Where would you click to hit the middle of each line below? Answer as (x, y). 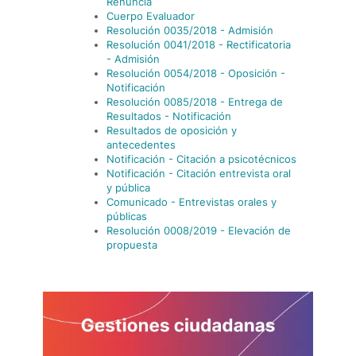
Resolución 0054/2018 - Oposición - (196, 73)
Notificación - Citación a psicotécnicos (201, 159)
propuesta (132, 245)
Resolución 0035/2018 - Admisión (190, 30)
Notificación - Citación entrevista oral (199, 173)
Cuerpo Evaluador (151, 16)
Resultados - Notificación (169, 116)
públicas (127, 216)
